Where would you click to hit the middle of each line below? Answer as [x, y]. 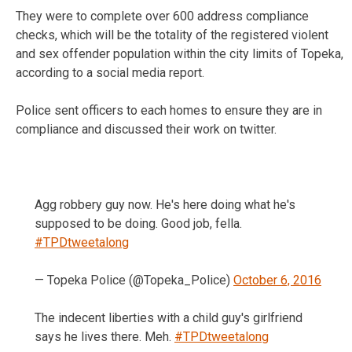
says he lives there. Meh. [104, 336]
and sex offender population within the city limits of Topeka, [180, 53]
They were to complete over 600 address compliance [162, 16]
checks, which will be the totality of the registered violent [172, 35]
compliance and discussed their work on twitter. [146, 129]
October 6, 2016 [277, 280]
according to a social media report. [110, 72]
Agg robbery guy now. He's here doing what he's [165, 204]
